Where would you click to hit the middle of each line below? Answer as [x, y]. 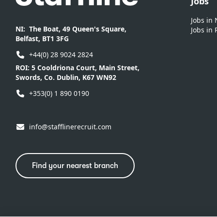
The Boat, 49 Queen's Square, [78, 29]
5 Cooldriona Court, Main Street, [85, 68]
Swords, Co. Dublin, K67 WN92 [66, 77]
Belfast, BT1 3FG [42, 39]
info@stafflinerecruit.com [70, 127]
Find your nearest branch [75, 166]
